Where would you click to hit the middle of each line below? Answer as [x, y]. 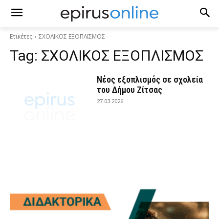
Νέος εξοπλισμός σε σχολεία [150, 79]
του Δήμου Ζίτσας [130, 90]
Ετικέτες [21, 36]
